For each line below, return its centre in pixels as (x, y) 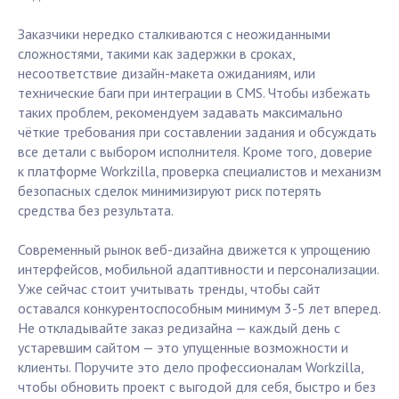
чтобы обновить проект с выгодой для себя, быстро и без (197, 387)
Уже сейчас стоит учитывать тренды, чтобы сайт (169, 289)
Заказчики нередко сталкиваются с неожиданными (174, 34)
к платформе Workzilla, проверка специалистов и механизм (199, 171)
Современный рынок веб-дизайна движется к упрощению (194, 250)
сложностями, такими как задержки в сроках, (156, 54)
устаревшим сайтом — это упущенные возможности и (183, 348)
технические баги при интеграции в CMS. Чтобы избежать (194, 93)
